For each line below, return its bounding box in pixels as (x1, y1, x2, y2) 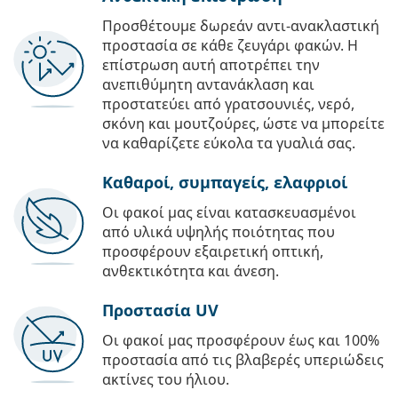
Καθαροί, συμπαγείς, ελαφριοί (102, 171, 347, 194)
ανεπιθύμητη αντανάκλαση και (102, 75, 314, 95)
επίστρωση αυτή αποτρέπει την (102, 55, 320, 76)
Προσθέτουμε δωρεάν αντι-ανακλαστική (102, 16, 379, 36)
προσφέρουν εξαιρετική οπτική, (102, 242, 323, 262)
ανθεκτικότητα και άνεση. (102, 261, 279, 282)
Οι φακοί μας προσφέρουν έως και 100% (102, 330, 379, 351)
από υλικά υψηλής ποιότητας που (102, 222, 335, 243)
